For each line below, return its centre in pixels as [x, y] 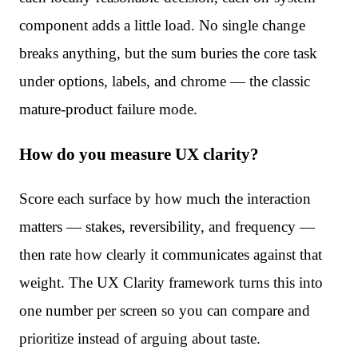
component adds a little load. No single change [162, 26]
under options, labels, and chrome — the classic [165, 82]
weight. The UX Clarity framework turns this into [171, 282]
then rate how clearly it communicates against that [171, 254]
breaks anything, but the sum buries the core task [168, 54]
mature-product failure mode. [108, 109]
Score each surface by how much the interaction [165, 198]
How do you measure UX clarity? [139, 153]
